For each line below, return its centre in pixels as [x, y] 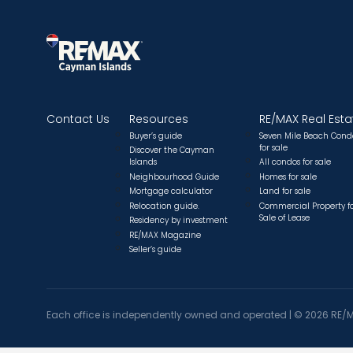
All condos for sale [295, 162]
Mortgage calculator [171, 191]
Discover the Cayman [172, 150]
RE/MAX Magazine [165, 235]
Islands [143, 162]
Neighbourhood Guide [174, 176]
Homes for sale [288, 176]
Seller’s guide [155, 250]
